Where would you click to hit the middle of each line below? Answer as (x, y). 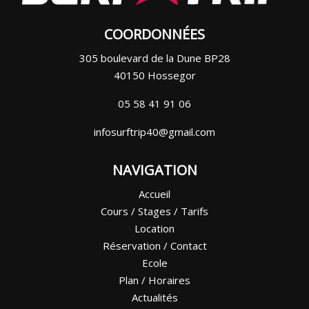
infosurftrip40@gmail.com (154, 132)
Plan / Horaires (154, 280)
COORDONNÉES (154, 34)
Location (154, 229)
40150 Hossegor (154, 76)
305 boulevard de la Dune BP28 (154, 58)
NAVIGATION (154, 170)
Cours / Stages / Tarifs (154, 211)
